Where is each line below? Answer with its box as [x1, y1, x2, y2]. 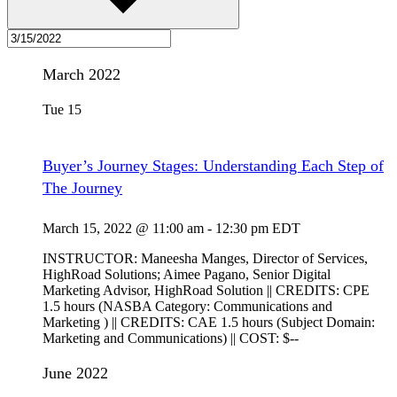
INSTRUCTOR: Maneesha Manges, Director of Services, [43, 251, 368, 267]
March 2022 [43, 66, 121, 84]
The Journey [43, 179, 122, 198]
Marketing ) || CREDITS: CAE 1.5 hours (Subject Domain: [43, 315, 375, 331]
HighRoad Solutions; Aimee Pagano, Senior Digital [43, 267, 331, 283]
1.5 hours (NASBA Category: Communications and [43, 299, 332, 315]
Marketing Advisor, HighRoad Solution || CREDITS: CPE [43, 283, 370, 299]
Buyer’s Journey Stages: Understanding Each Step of [43, 157, 384, 175]
